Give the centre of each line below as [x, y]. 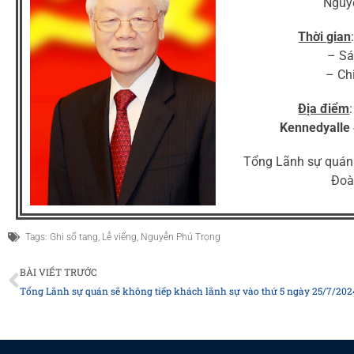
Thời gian [325, 36]
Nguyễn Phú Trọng [181, 237]
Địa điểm [324, 109]
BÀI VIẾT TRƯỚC [58, 272]
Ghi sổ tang [74, 237]
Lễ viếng [119, 237]
